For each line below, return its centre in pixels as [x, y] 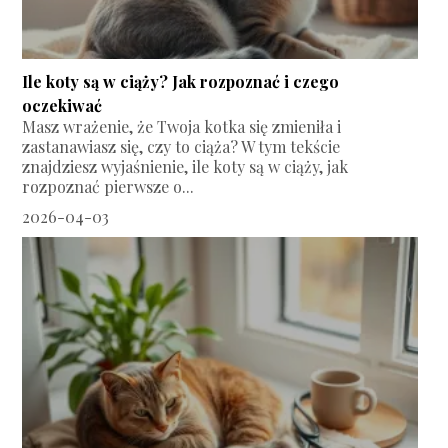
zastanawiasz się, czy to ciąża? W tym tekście [181, 146]
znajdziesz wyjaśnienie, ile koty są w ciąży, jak [185, 166]
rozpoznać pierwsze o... [108, 186]
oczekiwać [62, 105]
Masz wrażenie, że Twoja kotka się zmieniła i [182, 126]
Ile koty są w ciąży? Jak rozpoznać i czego [181, 81]
